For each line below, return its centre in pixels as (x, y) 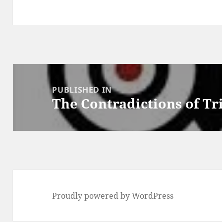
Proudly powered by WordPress (113, 195)
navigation (39, 86)
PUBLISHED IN (82, 89)
